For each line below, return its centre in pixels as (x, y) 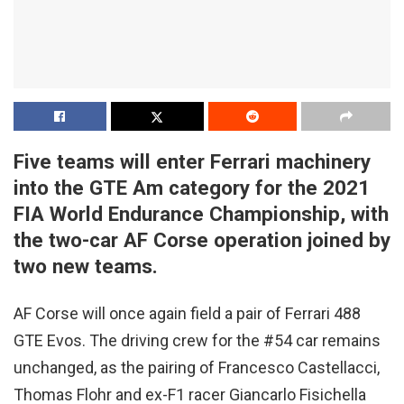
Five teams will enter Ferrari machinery (192, 162)
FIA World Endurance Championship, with (201, 214)
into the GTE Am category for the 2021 (192, 188)
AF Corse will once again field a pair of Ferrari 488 (187, 313)
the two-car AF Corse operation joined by (202, 240)
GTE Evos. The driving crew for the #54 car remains (197, 340)
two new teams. (86, 266)
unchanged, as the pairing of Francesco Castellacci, (197, 367)
